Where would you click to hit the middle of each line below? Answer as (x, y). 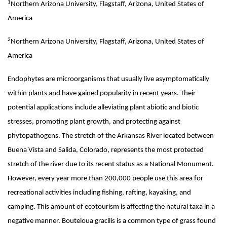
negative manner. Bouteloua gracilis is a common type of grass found (112, 221)
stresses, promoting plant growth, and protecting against (94, 122)
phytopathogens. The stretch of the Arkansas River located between (111, 136)
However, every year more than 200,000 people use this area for (105, 179)
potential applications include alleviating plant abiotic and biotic (103, 108)
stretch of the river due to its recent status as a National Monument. (111, 164)
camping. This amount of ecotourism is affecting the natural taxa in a (111, 207)
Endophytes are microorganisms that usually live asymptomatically (108, 79)
